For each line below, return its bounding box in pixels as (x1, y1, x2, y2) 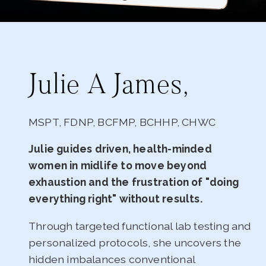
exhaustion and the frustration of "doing (28, 176, 239, 189)
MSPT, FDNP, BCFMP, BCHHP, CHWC (28, 115, 216, 128)
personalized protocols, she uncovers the (28, 236, 242, 249)
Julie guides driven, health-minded (28, 142, 212, 156)
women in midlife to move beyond (28, 159, 207, 172)
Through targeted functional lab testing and (28, 219, 251, 232)
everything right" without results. (28, 192, 202, 205)
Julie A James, (28, 72, 189, 101)
